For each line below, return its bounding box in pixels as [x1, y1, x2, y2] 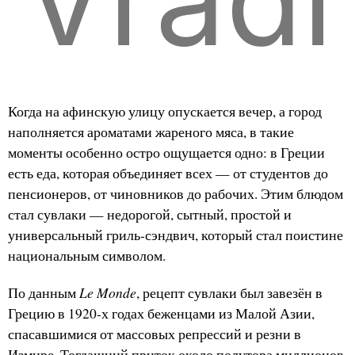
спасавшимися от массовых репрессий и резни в [8, 325, 301, 344]
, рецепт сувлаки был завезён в [136, 284, 323, 303]
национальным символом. [8, 246, 166, 265]
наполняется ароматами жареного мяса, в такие [8, 123, 294, 142]
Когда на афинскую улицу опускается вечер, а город [8, 102, 322, 121]
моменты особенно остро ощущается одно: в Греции [8, 143, 325, 162]
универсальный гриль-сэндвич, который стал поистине [8, 226, 343, 245]
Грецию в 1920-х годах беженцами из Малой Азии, [8, 304, 315, 323]
